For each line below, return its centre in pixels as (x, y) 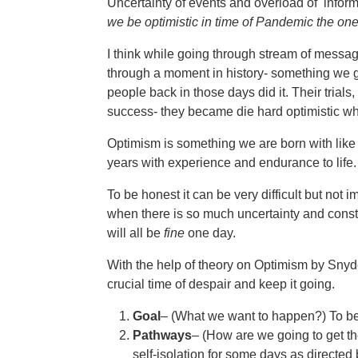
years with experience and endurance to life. (232, 163)
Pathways (162, 335)
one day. (210, 233)
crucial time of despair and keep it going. (221, 284)
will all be (135, 233)
